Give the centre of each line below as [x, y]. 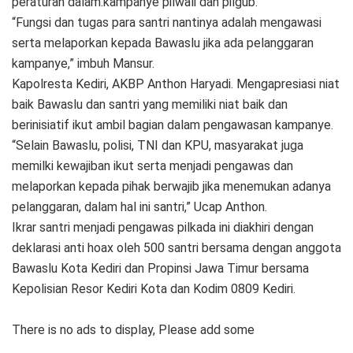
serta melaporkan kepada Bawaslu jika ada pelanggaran [163, 43]
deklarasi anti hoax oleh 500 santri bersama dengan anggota [176, 247]
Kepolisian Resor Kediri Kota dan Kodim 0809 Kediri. [154, 288]
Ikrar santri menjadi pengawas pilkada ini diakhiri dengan [163, 227]
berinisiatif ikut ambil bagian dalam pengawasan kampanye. [173, 124]
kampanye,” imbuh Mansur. [83, 63]
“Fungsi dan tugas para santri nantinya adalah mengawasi [167, 22]
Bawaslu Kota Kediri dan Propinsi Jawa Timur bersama [160, 268]
